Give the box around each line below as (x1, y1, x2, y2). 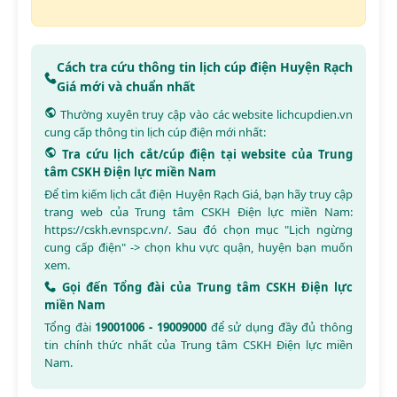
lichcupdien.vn (276, 105, 353, 122)
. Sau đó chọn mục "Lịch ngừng (168, 221, 353, 237)
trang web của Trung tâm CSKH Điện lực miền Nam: (44, 203, 353, 220)
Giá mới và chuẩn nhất (57, 77, 195, 95)
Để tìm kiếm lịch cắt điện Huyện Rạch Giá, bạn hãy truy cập (44, 185, 353, 202)
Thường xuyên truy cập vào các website (57, 105, 276, 122)
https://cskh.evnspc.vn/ (44, 221, 168, 237)
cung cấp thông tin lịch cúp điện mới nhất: (44, 123, 266, 140)
